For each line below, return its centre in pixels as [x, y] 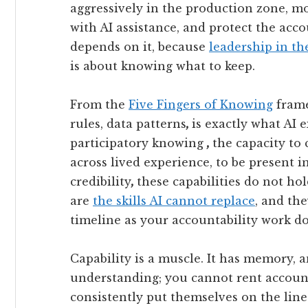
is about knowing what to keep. [163, 66]
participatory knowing [139, 143]
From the [99, 104]
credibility [101, 181]
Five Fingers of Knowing [201, 104]
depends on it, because [140, 46]
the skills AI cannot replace [174, 200]
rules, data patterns [128, 123]
